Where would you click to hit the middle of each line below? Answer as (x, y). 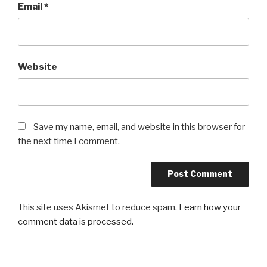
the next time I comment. (69, 141)
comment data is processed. (76, 221)
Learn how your (210, 207)
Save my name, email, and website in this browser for (139, 127)
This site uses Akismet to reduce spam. (98, 207)
